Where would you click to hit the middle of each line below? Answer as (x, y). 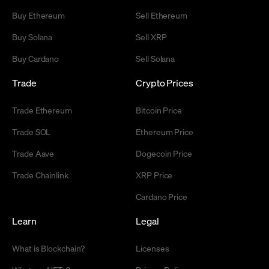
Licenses (153, 248)
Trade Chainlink (40, 174)
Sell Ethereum (162, 15)
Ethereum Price (165, 131)
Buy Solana (32, 36)
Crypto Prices (165, 82)
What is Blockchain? (48, 248)
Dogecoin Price (164, 153)
